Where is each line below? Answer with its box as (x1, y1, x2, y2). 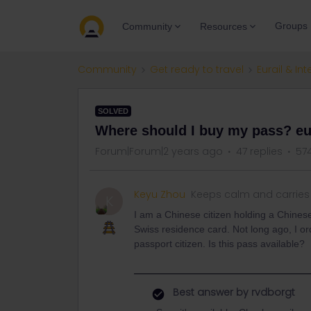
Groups (275, 20, 308, 31)
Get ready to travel (150, 62, 244, 76)
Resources (200, 20, 247, 32)
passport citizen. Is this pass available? (134, 238, 305, 249)
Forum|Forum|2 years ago (95, 144, 223, 158)
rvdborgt (249, 285, 295, 299)
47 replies (236, 144, 283, 158)
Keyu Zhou (134, 187, 185, 201)
